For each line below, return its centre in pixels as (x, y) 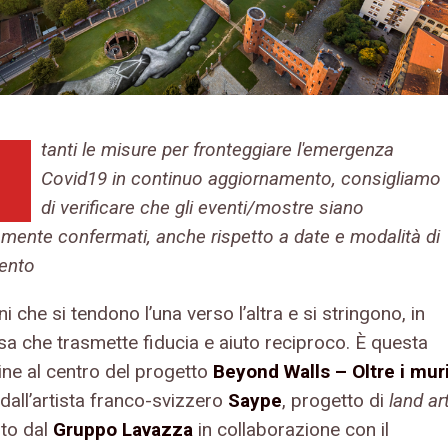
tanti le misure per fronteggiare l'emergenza (217, 149)
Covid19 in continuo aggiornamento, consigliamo (241, 178)
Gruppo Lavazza (123, 429)
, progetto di (335, 400)
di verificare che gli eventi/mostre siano (202, 207)
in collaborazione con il (291, 429)
